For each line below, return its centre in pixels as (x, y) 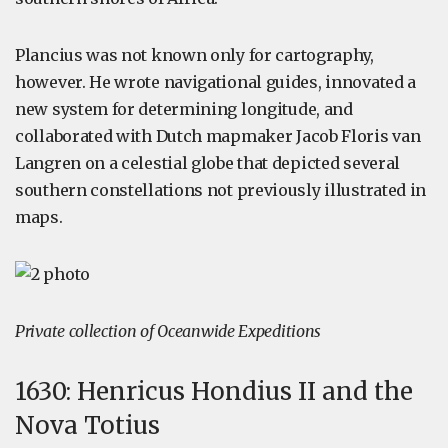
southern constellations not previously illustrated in (221, 190)
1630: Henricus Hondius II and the (214, 391)
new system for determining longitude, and (184, 109)
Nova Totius (87, 425)
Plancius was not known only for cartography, (194, 55)
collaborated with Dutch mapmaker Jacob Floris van (218, 136)
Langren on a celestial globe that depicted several (208, 163)
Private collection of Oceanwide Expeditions (168, 331)
